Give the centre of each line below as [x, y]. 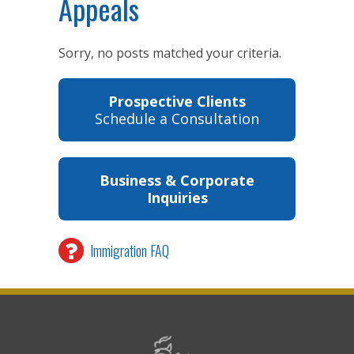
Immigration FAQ [130, 251]
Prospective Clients [177, 102]
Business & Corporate [177, 181]
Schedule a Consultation [177, 119]
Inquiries [177, 198]
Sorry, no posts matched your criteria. [170, 53]
